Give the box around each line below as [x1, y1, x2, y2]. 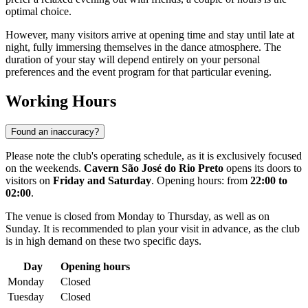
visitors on [5, 175, 53, 187]
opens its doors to [223, 162, 302, 175]
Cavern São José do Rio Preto [84, 162, 223, 175]
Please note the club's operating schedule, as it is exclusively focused [5, 150, 302, 162]
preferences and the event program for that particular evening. [5, 66, 272, 78]
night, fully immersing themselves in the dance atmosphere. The [5, 41, 281, 54]
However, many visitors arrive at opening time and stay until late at [5, 29, 294, 41]
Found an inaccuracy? [11, 126, 99, 137]
